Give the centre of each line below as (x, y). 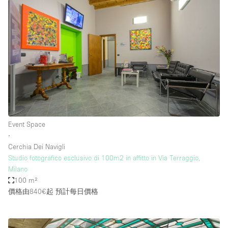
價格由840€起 (31, 192)
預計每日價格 (76, 192)
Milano (18, 169)
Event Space (27, 124)
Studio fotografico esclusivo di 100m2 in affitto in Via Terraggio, (104, 158)
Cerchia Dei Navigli (37, 147)
